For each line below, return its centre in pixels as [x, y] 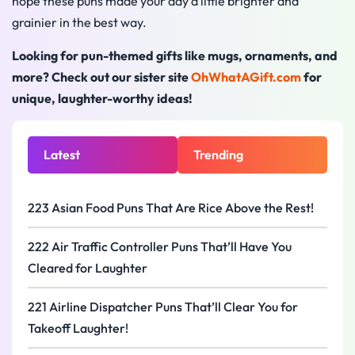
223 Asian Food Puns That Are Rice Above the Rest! [171, 208]
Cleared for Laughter [88, 268]
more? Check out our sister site [101, 76]
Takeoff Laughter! [78, 328]
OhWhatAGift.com [246, 76]
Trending [218, 155]
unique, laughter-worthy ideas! [102, 98]
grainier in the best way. [79, 23]
